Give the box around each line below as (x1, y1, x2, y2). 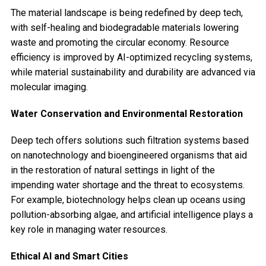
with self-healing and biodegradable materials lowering (10, 22, 239, 34)
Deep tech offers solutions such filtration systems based (10, 135, 249, 147)
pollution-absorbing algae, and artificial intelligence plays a (10, 209, 253, 221)
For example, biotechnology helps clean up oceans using (10, 194, 245, 206)
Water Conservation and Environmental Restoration (10, 108, 243, 120)
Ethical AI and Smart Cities (10, 251, 128, 262)
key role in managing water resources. (10, 224, 167, 236)
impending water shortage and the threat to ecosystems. (10, 179, 245, 191)
